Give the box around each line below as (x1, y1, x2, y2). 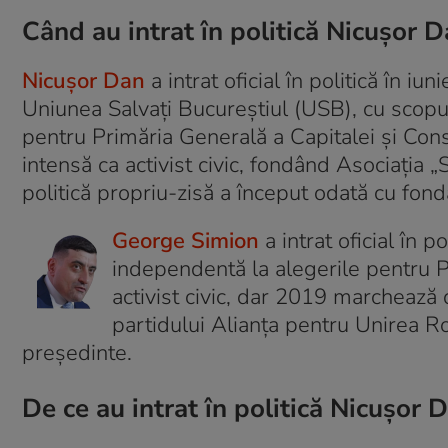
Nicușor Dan (22, 66, 145, 96)
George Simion (112, 226, 259, 256)
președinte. (22, 338, 132, 368)
